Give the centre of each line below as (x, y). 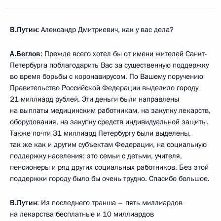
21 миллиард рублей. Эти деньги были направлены (94, 99)
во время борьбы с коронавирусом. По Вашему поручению (107, 77)
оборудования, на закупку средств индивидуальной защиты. (109, 122)
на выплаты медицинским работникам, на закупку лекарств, (110, 111)
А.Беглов (25, 54)
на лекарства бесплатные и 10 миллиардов (82, 214)
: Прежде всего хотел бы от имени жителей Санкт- (124, 54)
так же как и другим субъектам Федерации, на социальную (108, 145)
